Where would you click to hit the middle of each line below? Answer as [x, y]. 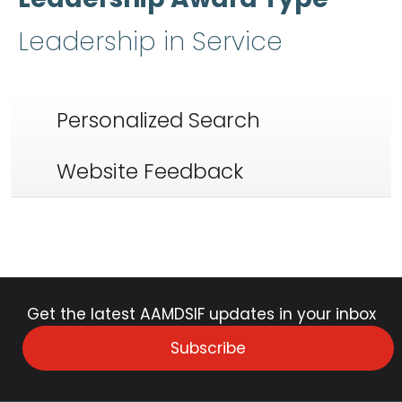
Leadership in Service [150, 42]
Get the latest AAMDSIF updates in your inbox [201, 314]
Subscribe [208, 348]
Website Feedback [150, 172]
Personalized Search [158, 121]
